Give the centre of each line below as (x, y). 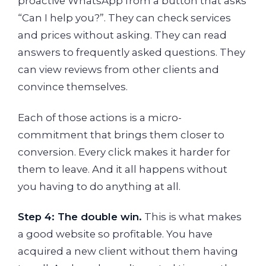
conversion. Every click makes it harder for (124, 152)
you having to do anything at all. (99, 186)
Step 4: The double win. (80, 217)
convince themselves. (73, 87)
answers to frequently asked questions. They (132, 53)
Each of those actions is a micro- (100, 117)
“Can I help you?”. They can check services (124, 18)
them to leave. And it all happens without (123, 169)
